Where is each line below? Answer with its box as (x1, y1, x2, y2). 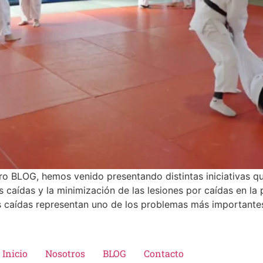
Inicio (2, 247, 28, 259)
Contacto (143, 247, 184, 259)
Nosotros (45, 247, 85, 259)
